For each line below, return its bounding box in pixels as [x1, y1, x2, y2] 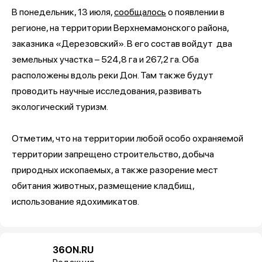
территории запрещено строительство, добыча [12, 148, 214, 160]
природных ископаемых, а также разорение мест [12, 164, 218, 175]
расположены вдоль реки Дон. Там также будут [12, 69, 213, 81]
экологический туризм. [12, 101, 108, 112]
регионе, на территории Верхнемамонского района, [12, 22, 229, 33]
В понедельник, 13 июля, [12, 6, 114, 18]
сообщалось [114, 6, 166, 18]
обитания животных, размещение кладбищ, [12, 180, 194, 191]
